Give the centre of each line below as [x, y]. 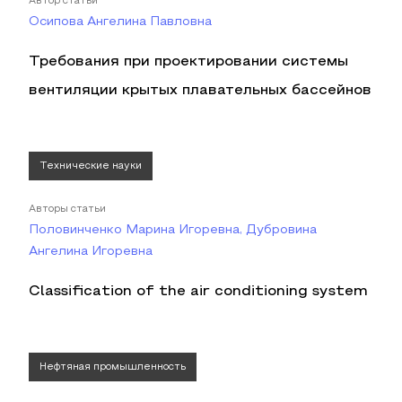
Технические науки [91, 166]
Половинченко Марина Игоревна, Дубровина [173, 230]
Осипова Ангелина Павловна [120, 22]
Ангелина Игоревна [91, 252]
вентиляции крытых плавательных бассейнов [200, 91]
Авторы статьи [67, 209]
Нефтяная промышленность [113, 367]
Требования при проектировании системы [188, 62]
